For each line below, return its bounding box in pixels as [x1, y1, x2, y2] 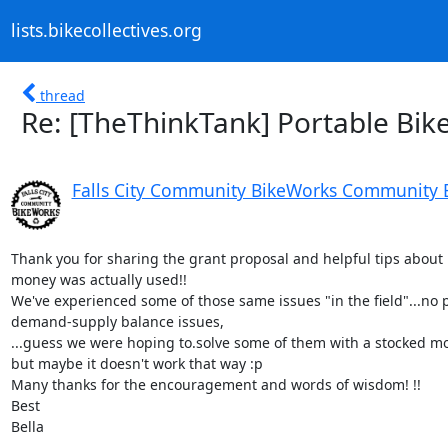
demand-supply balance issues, [10, 311, 224, 331]
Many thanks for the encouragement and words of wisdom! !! [10, 374, 421, 394]
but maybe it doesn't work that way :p [10, 353, 263, 373]
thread [40, 85, 85, 105]
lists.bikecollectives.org [10, 18, 202, 43]
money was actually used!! [10, 269, 187, 289]
